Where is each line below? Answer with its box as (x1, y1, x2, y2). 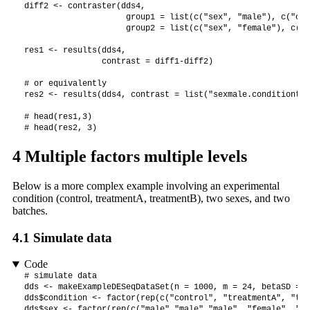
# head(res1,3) (24, 112, 92, 122)
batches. (12, 205, 48, 217)
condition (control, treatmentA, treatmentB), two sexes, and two (12, 192, 290, 205)
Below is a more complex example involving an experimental (12, 180, 280, 192)
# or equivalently (24, 79, 107, 89)
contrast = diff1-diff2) (24, 57, 213, 67)
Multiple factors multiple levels (20, 147, 247, 166)
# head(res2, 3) (24, 123, 97, 134)
